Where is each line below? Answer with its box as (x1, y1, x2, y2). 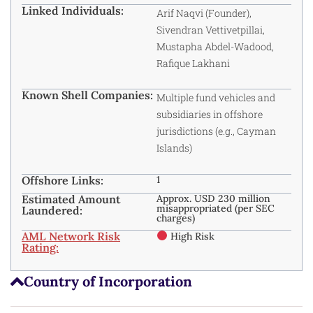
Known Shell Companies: (22, 88, 153, 103)
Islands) (156, 141, 192, 155)
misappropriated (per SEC (156, 201, 275, 214)
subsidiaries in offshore (156, 108, 263, 122)
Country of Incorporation (23, 272, 192, 290)
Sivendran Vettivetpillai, (156, 22, 265, 36)
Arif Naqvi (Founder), (156, 6, 252, 20)
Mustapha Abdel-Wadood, (156, 39, 274, 53)
